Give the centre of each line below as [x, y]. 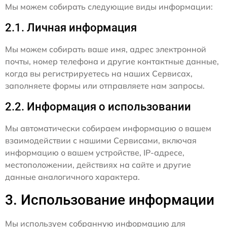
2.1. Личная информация [71, 28]
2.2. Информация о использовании [98, 107]
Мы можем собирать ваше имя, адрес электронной [106, 49]
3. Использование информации [110, 200]
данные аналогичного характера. [72, 177]
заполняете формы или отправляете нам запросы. [105, 86]
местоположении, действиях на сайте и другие [98, 165]
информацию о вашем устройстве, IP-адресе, [95, 153]
